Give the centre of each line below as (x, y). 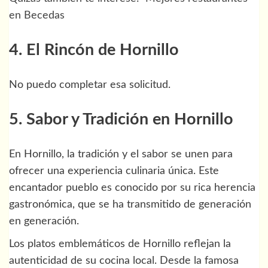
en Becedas (37, 15)
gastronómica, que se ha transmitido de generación (130, 204)
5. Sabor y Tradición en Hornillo (121, 120)
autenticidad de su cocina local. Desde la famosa (124, 261)
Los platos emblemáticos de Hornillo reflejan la (120, 244)
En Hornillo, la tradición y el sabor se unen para (121, 154)
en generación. (44, 221)
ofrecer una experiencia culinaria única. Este (114, 171)
